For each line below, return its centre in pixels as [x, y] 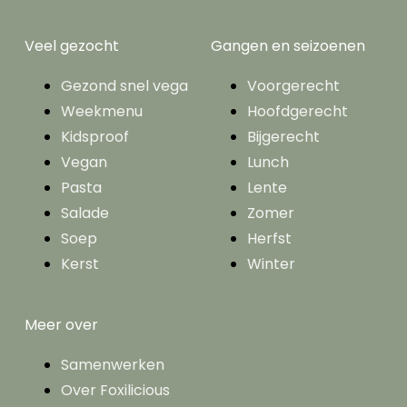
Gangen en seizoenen [288, 45]
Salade [85, 213]
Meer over [61, 324]
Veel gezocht [72, 45]
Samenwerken [113, 364]
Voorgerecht [293, 85]
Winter [271, 263]
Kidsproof [95, 136]
